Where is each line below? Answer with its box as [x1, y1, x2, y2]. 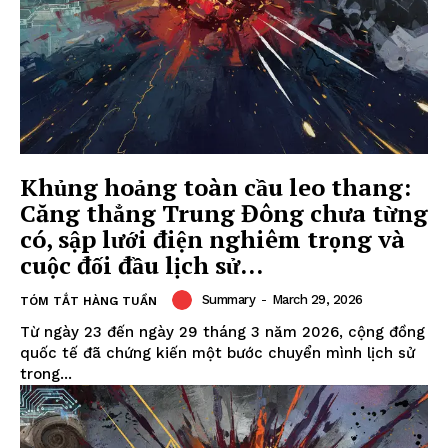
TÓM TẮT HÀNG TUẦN [20, 293, 157, 308]
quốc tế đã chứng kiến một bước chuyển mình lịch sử [20, 343, 415, 362]
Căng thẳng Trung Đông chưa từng [20, 196, 428, 229]
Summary [201, 291, 255, 307]
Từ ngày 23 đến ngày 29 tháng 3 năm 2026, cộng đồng [20, 322, 425, 341]
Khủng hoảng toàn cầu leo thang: [20, 170, 411, 203]
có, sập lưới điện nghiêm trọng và [20, 222, 405, 255]
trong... [20, 364, 72, 383]
